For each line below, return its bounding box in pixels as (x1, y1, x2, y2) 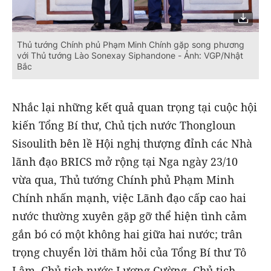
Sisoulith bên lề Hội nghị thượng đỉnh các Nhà (12, 136, 252, 151)
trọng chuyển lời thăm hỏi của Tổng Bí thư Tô (12, 245, 246, 260)
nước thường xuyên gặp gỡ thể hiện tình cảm (12, 209, 247, 224)
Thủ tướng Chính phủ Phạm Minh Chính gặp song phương (17, 39, 244, 50)
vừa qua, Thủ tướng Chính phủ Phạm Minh (12, 172, 234, 188)
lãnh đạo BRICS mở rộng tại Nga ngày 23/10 (12, 154, 238, 169)
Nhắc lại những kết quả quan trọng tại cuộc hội (12, 100, 257, 115)
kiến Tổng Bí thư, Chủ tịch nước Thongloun (12, 118, 236, 133)
